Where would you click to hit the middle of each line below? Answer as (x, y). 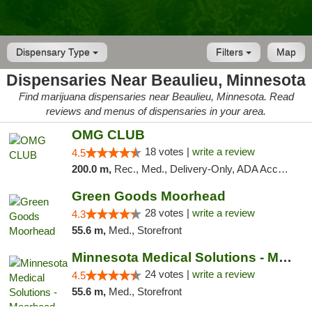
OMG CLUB (108, 135)
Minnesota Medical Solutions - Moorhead (285, 257)
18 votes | (168, 151)
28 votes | (168, 213)
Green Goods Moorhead (148, 196)
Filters (231, 52)
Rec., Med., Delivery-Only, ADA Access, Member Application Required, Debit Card (196, 169)
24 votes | (168, 274)
